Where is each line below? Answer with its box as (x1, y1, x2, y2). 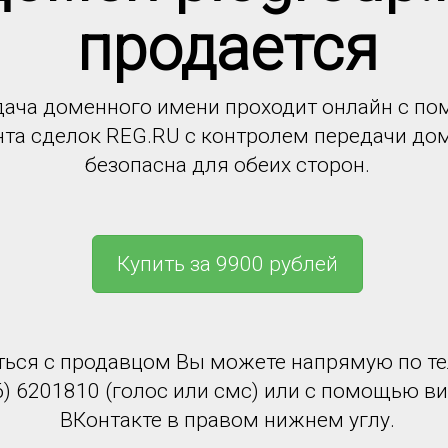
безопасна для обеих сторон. (84, 152, 370, 177)
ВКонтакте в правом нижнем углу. (59, 407, 395, 432)
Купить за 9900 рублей (116, 251, 338, 276)
